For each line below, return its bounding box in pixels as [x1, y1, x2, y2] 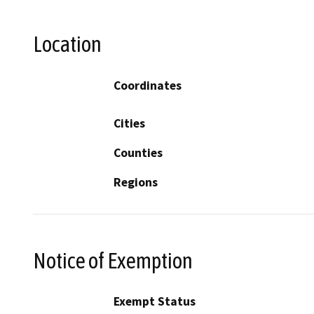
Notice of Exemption [33, 247, 193, 273]
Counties [114, 144, 163, 161]
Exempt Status [114, 294, 196, 310]
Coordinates [114, 77, 182, 93]
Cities [114, 115, 145, 131]
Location [33, 32, 102, 57]
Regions [114, 174, 158, 190]
